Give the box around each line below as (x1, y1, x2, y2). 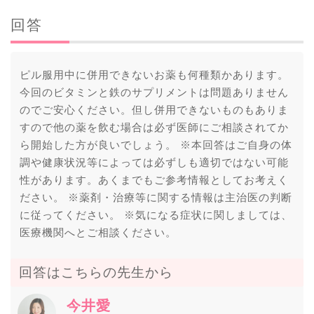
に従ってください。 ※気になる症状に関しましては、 (19, 209, 292, 221)
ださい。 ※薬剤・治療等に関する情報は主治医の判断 (19, 191, 292, 203)
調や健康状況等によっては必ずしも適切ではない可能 (19, 156, 289, 168)
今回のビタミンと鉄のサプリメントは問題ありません (19, 86, 289, 98)
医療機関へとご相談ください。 (19, 226, 177, 238)
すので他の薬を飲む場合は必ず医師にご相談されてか (19, 121, 289, 133)
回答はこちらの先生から (19, 265, 173, 280)
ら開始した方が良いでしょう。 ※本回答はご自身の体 (19, 139, 292, 151)
